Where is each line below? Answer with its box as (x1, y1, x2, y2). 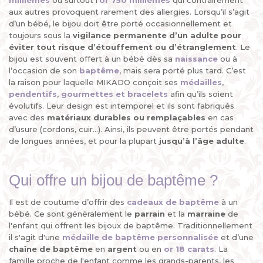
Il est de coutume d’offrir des (9, 197, 127, 207)
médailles (180, 77, 222, 87)
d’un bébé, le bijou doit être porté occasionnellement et (9, 19, 232, 28)
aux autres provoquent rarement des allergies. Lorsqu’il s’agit (9, 7, 249, 16)
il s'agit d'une (9, 232, 62, 242)
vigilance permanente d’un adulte (73, 31, 218, 40)
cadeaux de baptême (127, 197, 219, 207)
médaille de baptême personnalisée (62, 232, 218, 242)
